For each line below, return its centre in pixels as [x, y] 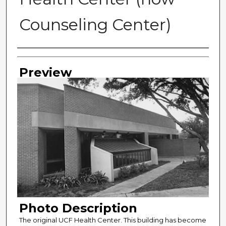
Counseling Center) [95, 25]
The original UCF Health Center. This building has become [112, 220]
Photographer [63, 58]
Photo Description [78, 208]
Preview [45, 73]
